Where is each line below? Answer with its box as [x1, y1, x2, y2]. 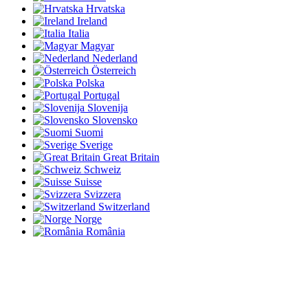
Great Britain [103, 151, 159, 164]
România [86, 225, 125, 238]
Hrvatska [86, 3, 125, 15]
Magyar [80, 40, 114, 52]
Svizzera [84, 188, 121, 201]
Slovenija [87, 102, 128, 114]
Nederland [92, 52, 137, 65]
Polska [76, 77, 104, 89]
